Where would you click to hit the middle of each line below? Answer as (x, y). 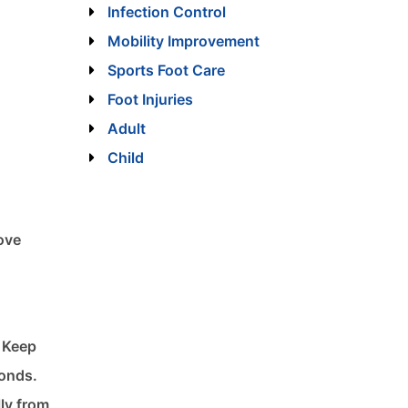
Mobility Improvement (183, 41)
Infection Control (166, 12)
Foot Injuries (150, 100)
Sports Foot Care (166, 71)
